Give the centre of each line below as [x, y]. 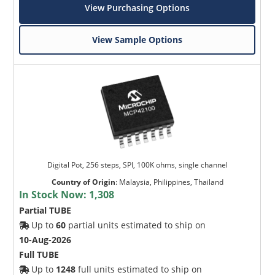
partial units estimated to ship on [136, 225]
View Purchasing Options [137, 8]
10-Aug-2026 [45, 240]
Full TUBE [39, 255]
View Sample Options [137, 40]
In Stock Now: [54, 195]
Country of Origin [83, 182]
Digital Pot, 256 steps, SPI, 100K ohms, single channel [137, 165]
